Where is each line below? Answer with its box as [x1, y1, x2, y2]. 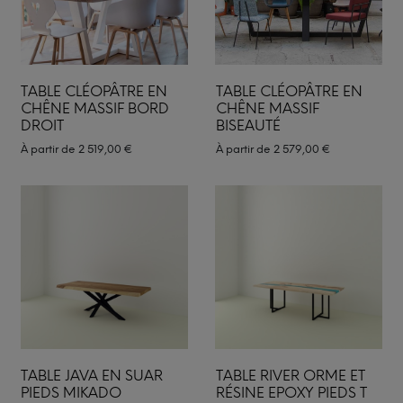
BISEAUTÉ [215, 116, 281, 134]
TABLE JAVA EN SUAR [21, 367, 163, 384]
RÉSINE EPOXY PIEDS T [215, 384, 367, 401]
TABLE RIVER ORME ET [215, 367, 365, 384]
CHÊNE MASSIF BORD [21, 99, 169, 117]
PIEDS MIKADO [21, 384, 121, 401]
